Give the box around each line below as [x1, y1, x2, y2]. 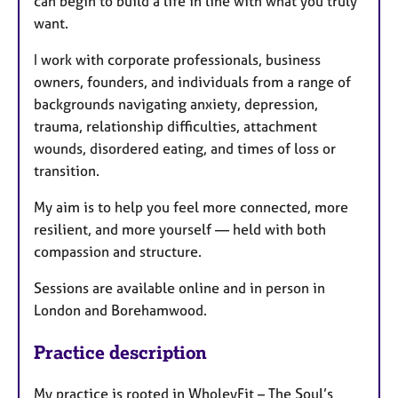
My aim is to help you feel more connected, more [34, 198, 348, 217]
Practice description [34, 340, 207, 363]
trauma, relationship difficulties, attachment [34, 117, 317, 136]
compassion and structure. [34, 243, 202, 261]
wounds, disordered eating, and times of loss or [34, 139, 336, 158]
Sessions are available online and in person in [34, 279, 325, 298]
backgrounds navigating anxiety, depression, [34, 95, 318, 114]
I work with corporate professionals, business [34, 51, 321, 69]
